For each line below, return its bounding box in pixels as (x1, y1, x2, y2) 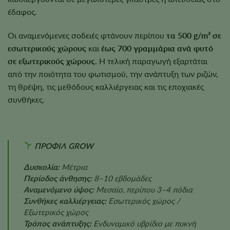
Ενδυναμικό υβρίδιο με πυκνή (91, 219, 196, 228)
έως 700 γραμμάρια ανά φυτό (101, 43, 213, 53)
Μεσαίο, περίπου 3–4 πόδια (93, 185, 193, 195)
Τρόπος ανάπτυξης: (23, 219, 91, 228)
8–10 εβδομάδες (91, 174, 151, 183)
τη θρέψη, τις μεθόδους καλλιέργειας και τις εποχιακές (8, 81, 204, 91)
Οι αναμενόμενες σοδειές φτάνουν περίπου (8, 30, 166, 40)
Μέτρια (59, 162, 87, 172)
